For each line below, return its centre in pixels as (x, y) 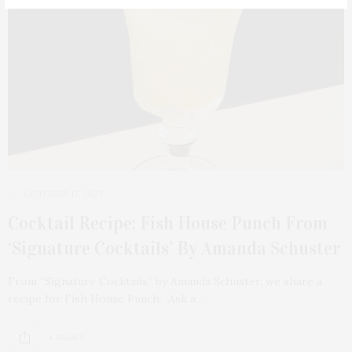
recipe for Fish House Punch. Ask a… (106, 299)
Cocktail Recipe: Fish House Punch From (168, 224)
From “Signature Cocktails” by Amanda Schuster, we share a (165, 282)
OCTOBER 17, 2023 (63, 194)
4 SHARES (66, 337)
